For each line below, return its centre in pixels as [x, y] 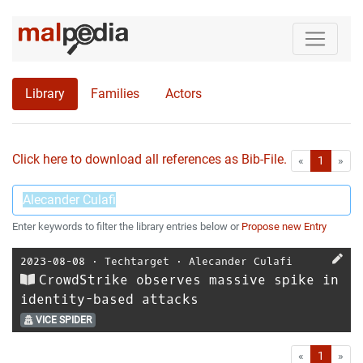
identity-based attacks [109, 299]
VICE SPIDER [62, 320]
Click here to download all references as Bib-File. [149, 159]
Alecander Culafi [241, 261]
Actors [184, 94]
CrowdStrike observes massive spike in [189, 280]
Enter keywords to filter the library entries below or [127, 226]
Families [115, 94]
